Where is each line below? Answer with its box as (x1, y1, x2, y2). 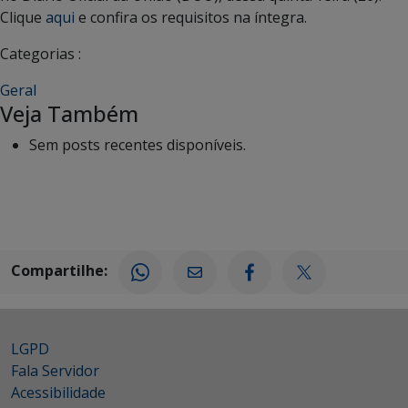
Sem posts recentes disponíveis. (29, 135, 246, 155)
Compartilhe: (11, 260, 107, 281)
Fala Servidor (11, 361, 99, 381)
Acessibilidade (11, 382, 106, 403)
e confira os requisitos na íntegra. (75, 7, 307, 27)
